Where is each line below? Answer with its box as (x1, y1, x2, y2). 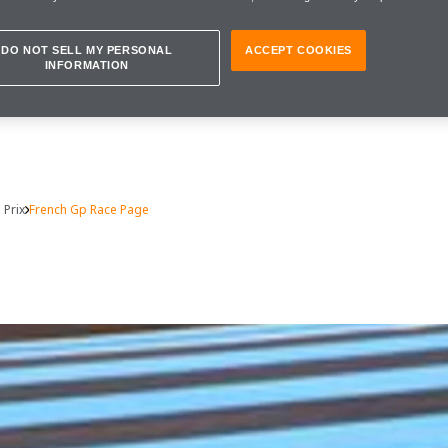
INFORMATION (44, 58, 129, 71)
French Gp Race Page (29, 201, 150, 218)
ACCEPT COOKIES (245, 43, 352, 56)
